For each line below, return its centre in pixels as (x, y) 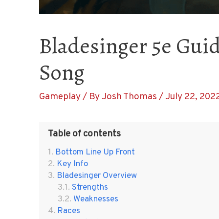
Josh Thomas (130, 97)
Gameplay (60, 97)
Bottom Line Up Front (95, 152)
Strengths (90, 187)
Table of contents (84, 134)
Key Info (72, 164)
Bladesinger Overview (97, 176)
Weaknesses (96, 199)
